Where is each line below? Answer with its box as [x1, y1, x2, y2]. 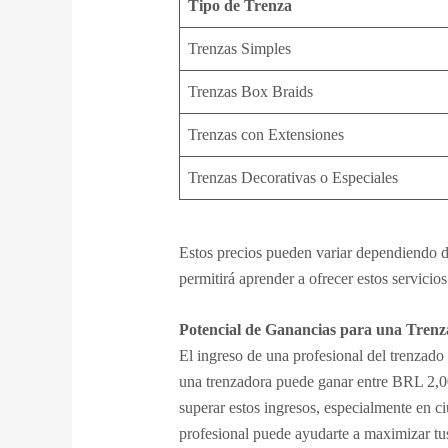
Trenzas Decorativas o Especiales [187, 168, 398, 186]
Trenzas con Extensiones [187, 125, 344, 143]
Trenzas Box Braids [187, 82, 313, 100]
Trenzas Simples [187, 39, 291, 57]
